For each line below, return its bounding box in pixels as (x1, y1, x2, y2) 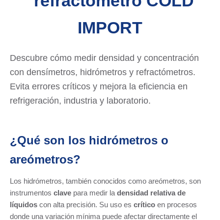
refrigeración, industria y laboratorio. (10, 96, 151, 106)
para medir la (71, 188, 117, 197)
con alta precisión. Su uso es (37, 200, 134, 209)
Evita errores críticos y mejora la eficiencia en (10, 82, 188, 92)
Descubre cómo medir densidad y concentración (10, 53, 199, 63)
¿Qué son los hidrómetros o (10, 133, 168, 147)
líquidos (10, 200, 37, 209)
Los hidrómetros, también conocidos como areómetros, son (10, 176, 201, 185)
